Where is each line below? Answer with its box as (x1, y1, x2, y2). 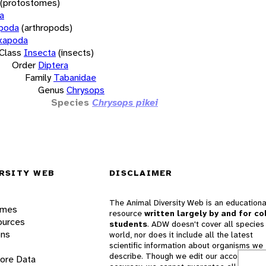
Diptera (38, 58, 68, 71)
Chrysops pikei (92, 96, 158, 109)
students (109, 218, 147, 230)
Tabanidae (53, 71, 96, 84)
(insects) (58, 46, 94, 59)
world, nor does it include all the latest (109, 229, 253, 240)
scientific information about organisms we (109, 240, 263, 251)
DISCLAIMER (109, 167, 173, 179)
